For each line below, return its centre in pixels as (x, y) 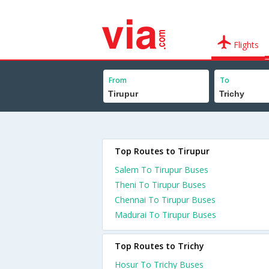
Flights (245, 45)
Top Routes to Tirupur (162, 151)
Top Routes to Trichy (159, 246)
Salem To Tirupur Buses (162, 170)
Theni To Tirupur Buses (160, 185)
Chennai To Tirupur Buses (165, 200)
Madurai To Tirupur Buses (165, 215)
